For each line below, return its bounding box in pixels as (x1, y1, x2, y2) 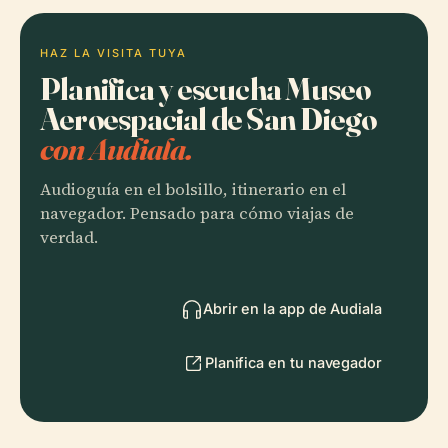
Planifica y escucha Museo (40, 68, 371, 108)
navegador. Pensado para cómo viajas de (40, 201, 354, 225)
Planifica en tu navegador (204, 353, 382, 371)
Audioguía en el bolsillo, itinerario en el (40, 177, 346, 201)
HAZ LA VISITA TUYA (40, 45, 187, 60)
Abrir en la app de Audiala (202, 299, 382, 317)
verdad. (40, 225, 98, 249)
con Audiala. (40, 128, 193, 168)
